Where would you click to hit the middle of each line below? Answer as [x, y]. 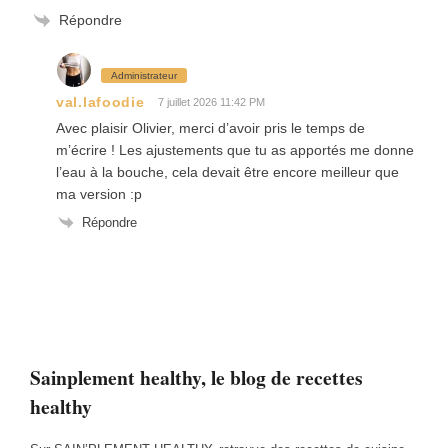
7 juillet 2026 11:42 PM [212, 101]
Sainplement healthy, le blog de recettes [196, 377]
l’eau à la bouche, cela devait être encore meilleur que [227, 171]
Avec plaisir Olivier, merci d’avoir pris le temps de [210, 127]
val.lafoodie [100, 102]
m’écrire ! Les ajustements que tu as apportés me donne [235, 149]
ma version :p [99, 193]
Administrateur [144, 75]
